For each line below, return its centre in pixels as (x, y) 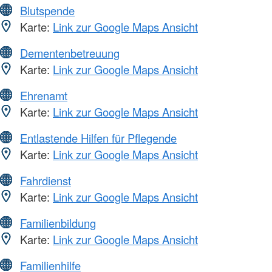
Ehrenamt (44, 95)
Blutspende (47, 10)
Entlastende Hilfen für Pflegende (98, 138)
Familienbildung (58, 223)
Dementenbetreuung (70, 53)
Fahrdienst (46, 180)
